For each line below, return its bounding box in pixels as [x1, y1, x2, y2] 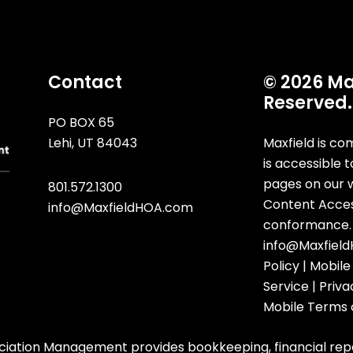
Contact [47, 69, 122, 95]
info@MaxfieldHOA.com [47, 198, 193, 217]
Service [263, 277, 310, 295]
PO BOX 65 [47, 113, 114, 132]
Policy [263, 256, 300, 275]
